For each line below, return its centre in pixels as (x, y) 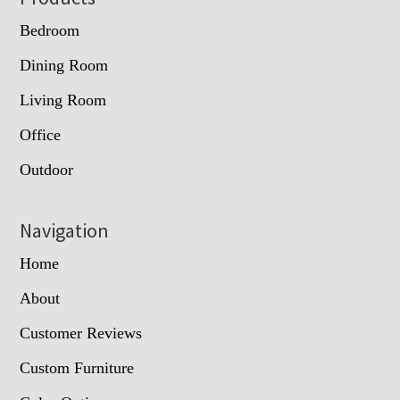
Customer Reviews (81, 333)
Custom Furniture (77, 367)
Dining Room (64, 65)
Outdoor (47, 169)
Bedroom (50, 30)
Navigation (65, 230)
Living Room (63, 100)
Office (41, 134)
